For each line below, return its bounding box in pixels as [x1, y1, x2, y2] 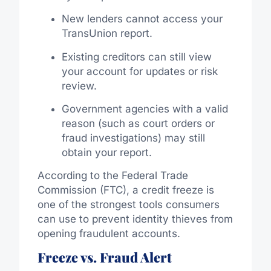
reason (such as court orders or [61, 117, 215, 130]
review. [61, 79, 97, 92]
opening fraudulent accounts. [37, 227, 180, 240]
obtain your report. [61, 146, 152, 159]
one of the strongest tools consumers [37, 198, 220, 211]
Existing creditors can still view [61, 50, 212, 63]
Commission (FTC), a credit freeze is [37, 184, 214, 197]
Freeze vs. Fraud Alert [37, 247, 172, 266]
